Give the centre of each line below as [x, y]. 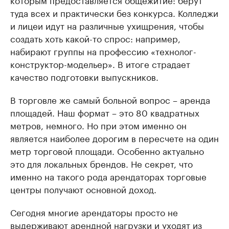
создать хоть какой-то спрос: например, [95, 38]
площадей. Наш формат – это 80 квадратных [105, 112]
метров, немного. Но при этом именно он [98, 125]
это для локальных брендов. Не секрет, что [101, 163]
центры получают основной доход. [83, 189]
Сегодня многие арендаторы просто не [94, 212]
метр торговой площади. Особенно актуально [107, 151]
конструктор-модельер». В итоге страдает [100, 64]
